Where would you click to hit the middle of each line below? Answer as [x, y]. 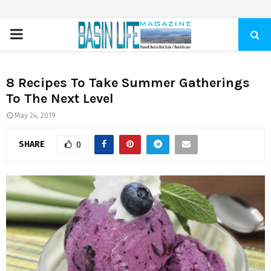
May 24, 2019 [35, 116]
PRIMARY [38, 34]
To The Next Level [60, 99]
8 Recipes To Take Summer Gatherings [128, 83]
